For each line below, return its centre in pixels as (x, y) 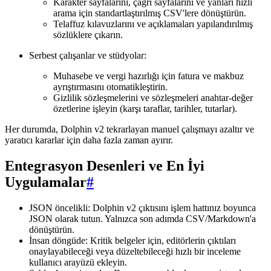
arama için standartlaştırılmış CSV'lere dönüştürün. (150, 13)
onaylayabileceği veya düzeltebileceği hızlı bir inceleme (135, 251)
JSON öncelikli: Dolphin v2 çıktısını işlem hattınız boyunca (142, 207)
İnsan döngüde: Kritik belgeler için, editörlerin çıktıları (132, 240)
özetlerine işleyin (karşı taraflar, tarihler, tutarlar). (145, 109)
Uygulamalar (46, 182)
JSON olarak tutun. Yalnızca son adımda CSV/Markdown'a (142, 218)
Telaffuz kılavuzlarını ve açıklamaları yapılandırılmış (153, 24)
